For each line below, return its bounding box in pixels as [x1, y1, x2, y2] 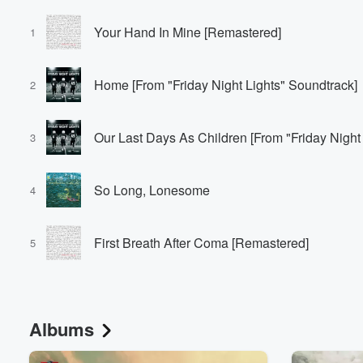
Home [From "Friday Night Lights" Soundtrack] [94, 75, 357, 94]
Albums [29, 316, 94, 342]
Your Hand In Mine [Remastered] [94, 22, 281, 41]
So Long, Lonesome [94, 180, 210, 199]
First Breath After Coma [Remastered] [94, 233, 309, 252]
